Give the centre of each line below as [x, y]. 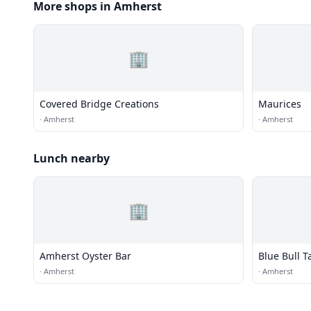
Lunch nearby [72, 158]
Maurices [280, 104]
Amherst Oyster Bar [85, 256]
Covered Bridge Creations [99, 104]
